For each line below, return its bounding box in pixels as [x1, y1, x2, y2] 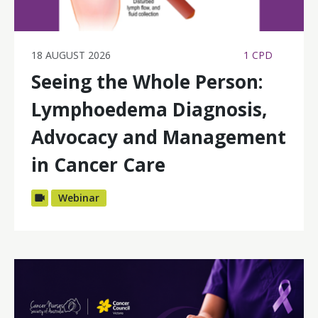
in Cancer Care [31, 151, 165, 177]
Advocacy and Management [31, 124, 286, 150]
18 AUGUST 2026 [31, 48, 111, 62]
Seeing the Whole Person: [31, 68, 263, 94]
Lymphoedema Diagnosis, [31, 96, 267, 122]
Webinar [58, 190, 99, 204]
